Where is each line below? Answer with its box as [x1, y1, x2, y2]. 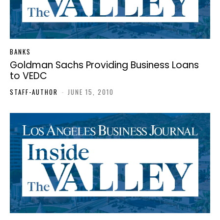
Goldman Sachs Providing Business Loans [10, 58, 199, 72]
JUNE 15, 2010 [68, 87, 114, 97]
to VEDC [10, 69, 47, 83]
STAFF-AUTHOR [10, 87, 58, 97]
